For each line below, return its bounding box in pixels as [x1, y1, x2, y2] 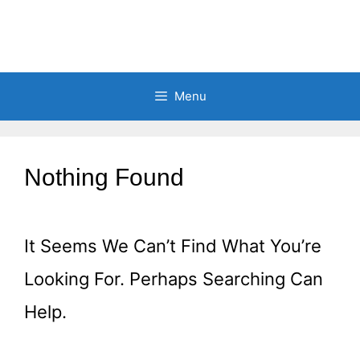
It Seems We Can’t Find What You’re [24, 235, 321, 256]
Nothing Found [24, 164, 184, 190]
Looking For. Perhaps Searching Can [24, 268, 323, 289]
